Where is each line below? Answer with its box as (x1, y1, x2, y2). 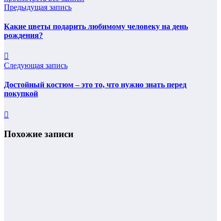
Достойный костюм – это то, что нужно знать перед (4, 80, 186, 89)
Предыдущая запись (4, 2, 72, 11)
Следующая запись (4, 61, 68, 70)
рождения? (4, 31, 43, 39)
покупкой (4, 89, 38, 98)
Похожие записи (4, 129, 74, 140)
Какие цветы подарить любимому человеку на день (4, 22, 188, 31)
